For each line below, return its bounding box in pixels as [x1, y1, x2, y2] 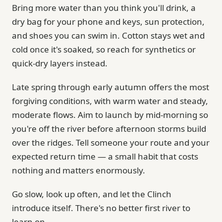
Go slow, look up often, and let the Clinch [12, 188, 171, 200]
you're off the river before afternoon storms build [12, 122, 206, 134]
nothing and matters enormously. [12, 164, 145, 176]
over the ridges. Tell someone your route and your [12, 136, 210, 148]
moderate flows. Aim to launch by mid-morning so [12, 109, 208, 120]
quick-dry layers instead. [12, 57, 108, 69]
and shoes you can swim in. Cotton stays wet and [12, 29, 205, 41]
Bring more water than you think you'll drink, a [12, 1, 196, 13]
